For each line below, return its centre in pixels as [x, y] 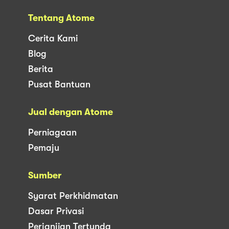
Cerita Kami [53, 38]
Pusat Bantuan [59, 84]
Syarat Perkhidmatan [73, 196]
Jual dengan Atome [71, 112]
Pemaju [44, 147]
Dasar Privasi [56, 211]
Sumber [45, 175]
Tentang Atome [61, 18]
